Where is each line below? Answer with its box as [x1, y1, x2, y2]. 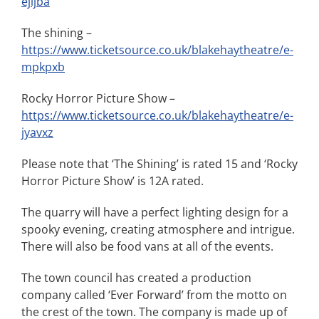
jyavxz [21, 125, 53, 140]
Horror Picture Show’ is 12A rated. [21, 173, 204, 189]
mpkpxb [21, 59, 65, 75]
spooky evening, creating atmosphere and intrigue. [21, 221, 295, 237]
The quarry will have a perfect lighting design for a [21, 204, 288, 220]
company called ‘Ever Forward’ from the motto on [21, 287, 287, 303]
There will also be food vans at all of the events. [21, 239, 273, 254]
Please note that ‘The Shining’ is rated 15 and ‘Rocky [21, 156, 298, 172]
